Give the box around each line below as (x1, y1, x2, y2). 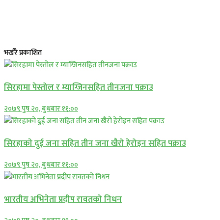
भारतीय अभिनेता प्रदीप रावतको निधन (4, 192, 122, 206)
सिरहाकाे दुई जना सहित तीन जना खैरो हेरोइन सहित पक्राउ (4, 136, 186, 150)
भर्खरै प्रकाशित (4, 47, 42, 59)
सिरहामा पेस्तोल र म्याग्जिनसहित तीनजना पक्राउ (4, 80, 153, 94)
